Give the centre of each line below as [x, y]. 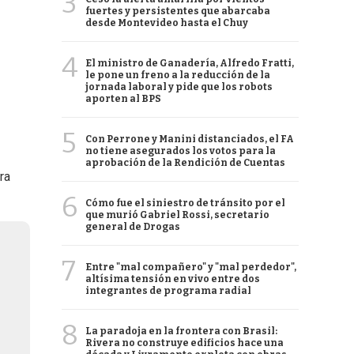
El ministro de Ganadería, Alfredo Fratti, [190, 63]
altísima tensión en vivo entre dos [173, 279]
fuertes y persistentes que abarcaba [178, 11]
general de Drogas [133, 227]
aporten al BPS [123, 99]
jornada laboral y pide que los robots [179, 87]
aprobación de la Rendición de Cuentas [185, 163]
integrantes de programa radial [168, 291]
